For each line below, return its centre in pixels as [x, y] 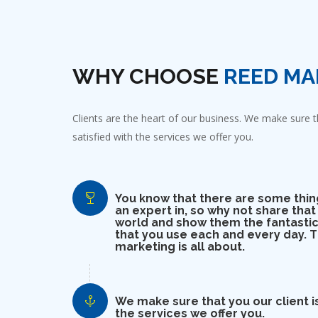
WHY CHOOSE [148, 77]
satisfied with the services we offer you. [163, 137]
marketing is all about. [180, 247]
